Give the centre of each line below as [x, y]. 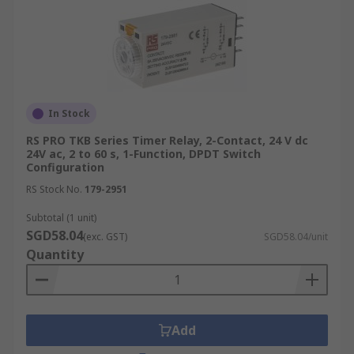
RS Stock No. [54, 189]
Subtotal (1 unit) [61, 218]
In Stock [69, 113]
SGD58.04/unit [296, 237]
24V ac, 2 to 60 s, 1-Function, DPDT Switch [143, 154]
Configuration [65, 167]
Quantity [55, 254]
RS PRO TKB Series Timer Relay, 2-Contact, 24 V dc [167, 140]
